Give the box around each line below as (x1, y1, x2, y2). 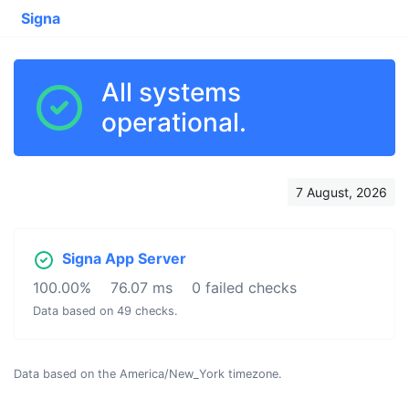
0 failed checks (192, 278, 297, 297)
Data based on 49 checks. (33, 304, 178, 318)
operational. (101, 107, 247, 138)
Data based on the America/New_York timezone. (14, 367, 282, 381)
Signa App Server (62, 249, 186, 267)
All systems (101, 77, 242, 108)
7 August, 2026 (296, 184, 387, 200)
